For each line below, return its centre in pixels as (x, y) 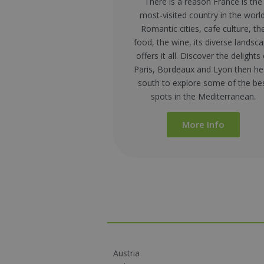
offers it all (156, 55)
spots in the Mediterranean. (204, 96)
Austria (126, 253)
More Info (204, 124)
